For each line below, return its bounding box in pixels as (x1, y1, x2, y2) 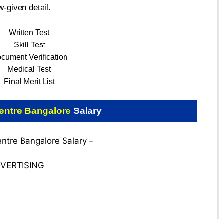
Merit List (21, 77, 55, 86)
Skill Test (13, 40, 45, 49)
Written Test (9, 28, 49, 37)
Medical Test (7, 65, 51, 73)
